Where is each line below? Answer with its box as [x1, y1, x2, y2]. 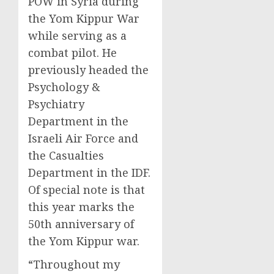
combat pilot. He [28, 45, 117, 61]
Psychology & [28, 80, 100, 95]
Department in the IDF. [28, 165, 150, 180]
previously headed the [28, 62, 149, 78]
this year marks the [28, 199, 135, 215]
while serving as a [28, 28, 127, 43]
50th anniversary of [28, 217, 134, 232]
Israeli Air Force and [28, 131, 138, 146]
